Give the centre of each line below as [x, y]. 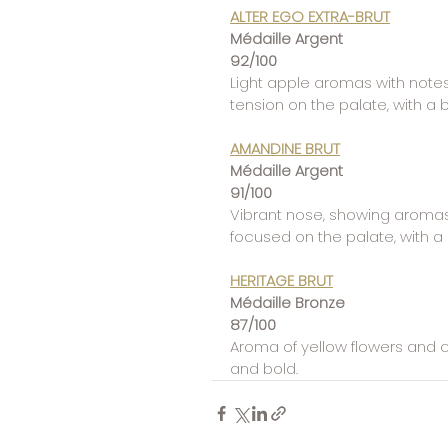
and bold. [264, 368]
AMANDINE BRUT [285, 148]
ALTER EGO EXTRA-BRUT [310, 16]
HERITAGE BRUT [281, 280]
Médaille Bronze [287, 302]
